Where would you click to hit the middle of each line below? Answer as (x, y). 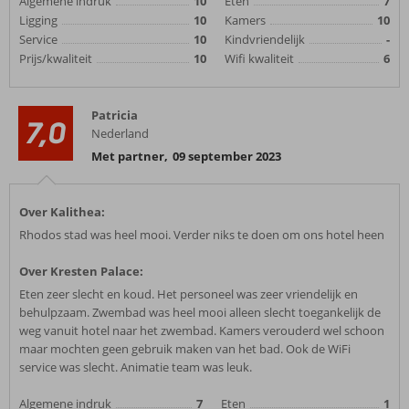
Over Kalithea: (62, 212)
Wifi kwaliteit (259, 58)
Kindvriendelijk (264, 39)
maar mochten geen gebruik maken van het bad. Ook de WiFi (185, 349)
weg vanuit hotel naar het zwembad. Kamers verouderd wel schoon (202, 330)
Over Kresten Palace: (81, 271)
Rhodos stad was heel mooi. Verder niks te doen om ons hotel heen (202, 235)
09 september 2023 (227, 156)
